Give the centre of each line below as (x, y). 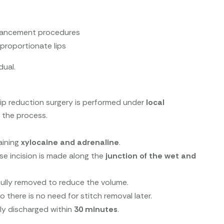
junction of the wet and (151, 155)
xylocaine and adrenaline (70, 142)
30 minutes (96, 209)
